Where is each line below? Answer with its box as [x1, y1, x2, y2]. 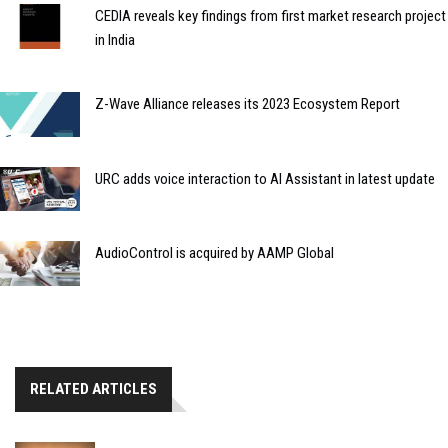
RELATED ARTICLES [30, 380, 157, 399]
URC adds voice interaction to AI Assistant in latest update [95, 169, 435, 188]
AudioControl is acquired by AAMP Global [95, 244, 334, 263]
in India [95, 30, 135, 49]
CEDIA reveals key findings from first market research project [95, 6, 446, 25]
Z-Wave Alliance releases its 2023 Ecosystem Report [95, 94, 400, 113]
